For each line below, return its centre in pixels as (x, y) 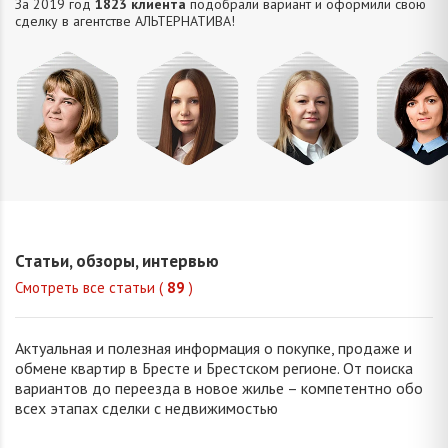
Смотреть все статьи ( (91, 287)
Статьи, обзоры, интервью (117, 260)
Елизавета (187, 198)
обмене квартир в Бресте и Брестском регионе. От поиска (214, 367)
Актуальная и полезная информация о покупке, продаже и (213, 347)
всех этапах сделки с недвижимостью (146, 407)
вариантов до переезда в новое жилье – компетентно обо (219, 387)
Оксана (67, 198)
